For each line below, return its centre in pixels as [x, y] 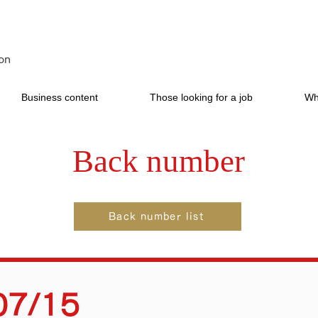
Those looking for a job [201, 97]
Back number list [156, 216]
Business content [59, 97]
